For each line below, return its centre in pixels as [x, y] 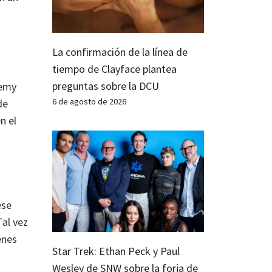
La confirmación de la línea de [120, 52]
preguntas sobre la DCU [106, 86]
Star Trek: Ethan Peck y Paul [116, 251]
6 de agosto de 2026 [89, 101]
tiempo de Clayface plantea [114, 69]
